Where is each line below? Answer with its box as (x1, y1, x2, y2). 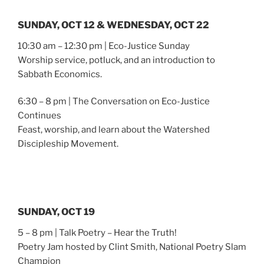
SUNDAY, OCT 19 (18, 206, 95, 218)
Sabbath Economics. (18, 68, 102, 80)
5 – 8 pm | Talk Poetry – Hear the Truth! (18, 227, 177, 239)
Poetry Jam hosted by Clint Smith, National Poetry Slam (18, 242, 246, 253)
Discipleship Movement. (18, 138, 118, 150)
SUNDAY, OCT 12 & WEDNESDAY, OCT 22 (18, 19, 209, 31)
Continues (18, 110, 61, 121)
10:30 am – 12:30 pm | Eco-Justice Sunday (18, 40, 190, 51)
